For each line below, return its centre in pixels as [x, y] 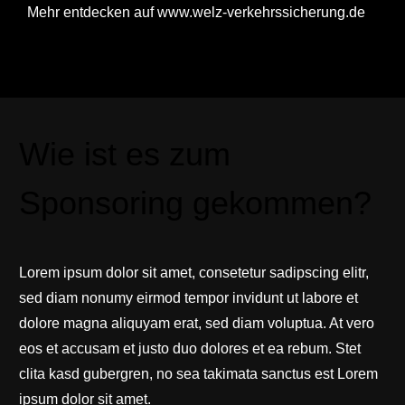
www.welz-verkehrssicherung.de [261, 12]
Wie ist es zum [124, 154]
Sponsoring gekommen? [195, 202]
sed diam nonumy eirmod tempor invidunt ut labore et [188, 297]
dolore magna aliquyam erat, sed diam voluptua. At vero [196, 323]
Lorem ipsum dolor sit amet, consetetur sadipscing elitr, [193, 272]
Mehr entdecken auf [92, 12]
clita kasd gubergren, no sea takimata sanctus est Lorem [198, 373]
